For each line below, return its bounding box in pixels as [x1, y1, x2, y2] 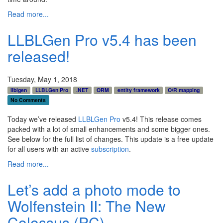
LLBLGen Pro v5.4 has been [7, 28, 197, 50]
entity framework [117, 86, 160, 94]
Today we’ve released [7, 113, 78, 124]
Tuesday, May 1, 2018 [7, 74, 77, 84]
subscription [91, 143, 129, 154]
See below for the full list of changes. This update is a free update [7, 133, 214, 144]
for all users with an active [7, 143, 91, 154]
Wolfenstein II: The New [7, 195, 166, 217]
